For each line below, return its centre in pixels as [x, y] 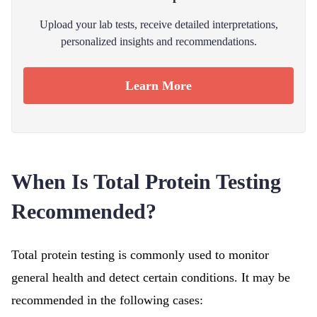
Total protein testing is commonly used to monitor [140, 255]
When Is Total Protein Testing [146, 181]
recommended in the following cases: [107, 300]
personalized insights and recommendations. [158, 41]
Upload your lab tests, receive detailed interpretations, [158, 24]
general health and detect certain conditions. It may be [151, 277]
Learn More [158, 86]
